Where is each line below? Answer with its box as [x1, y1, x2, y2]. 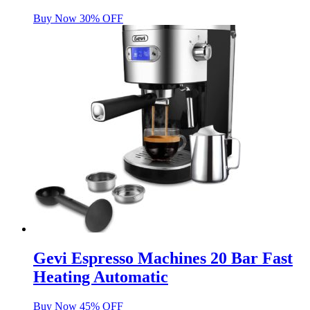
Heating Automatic [33, 268, 168, 286]
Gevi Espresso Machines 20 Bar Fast [33, 249, 293, 268]
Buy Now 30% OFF [33, 12, 123, 25]
